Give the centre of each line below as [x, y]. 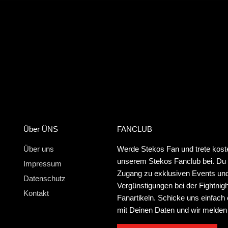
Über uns [38, 149]
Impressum [42, 164]
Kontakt [36, 193]
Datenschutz [44, 179]
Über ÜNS [40, 129]
